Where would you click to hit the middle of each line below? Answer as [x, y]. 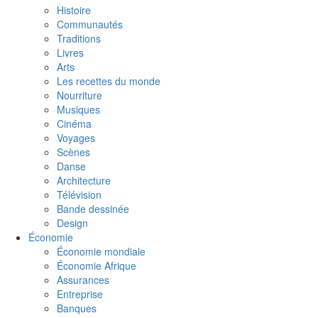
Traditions [79, 38]
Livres [70, 53]
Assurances [83, 280]
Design [72, 223]
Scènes [73, 152]
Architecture [84, 180]
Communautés [90, 24]
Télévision [79, 194]
